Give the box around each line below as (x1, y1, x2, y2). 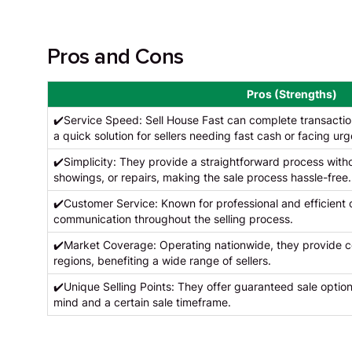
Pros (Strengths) (246, 87, 337, 101)
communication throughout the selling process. (53, 212, 293, 225)
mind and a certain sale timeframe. (53, 295, 231, 309)
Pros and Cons (46, 42, 184, 70)
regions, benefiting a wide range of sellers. (53, 254, 271, 267)
